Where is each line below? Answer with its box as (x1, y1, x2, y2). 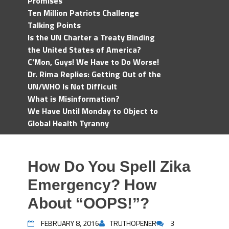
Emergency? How (28, 176, 156, 193)
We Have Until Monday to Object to (28, 105, 158, 117)
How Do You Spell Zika (28, 158, 191, 175)
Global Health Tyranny (28, 117, 109, 129)
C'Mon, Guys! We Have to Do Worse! (28, 56, 159, 68)
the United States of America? (28, 43, 141, 56)
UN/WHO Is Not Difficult (28, 80, 117, 93)
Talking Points (28, 19, 81, 31)
